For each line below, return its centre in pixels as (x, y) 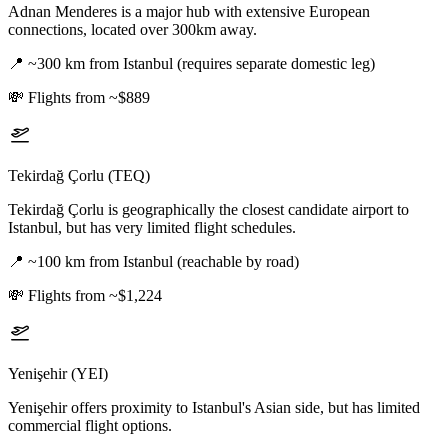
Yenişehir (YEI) (58, 374)
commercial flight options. (90, 426)
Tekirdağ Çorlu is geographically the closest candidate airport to (208, 210)
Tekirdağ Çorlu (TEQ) (79, 176)
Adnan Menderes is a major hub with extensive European (189, 12)
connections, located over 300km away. (132, 30)
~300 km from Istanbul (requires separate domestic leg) (201, 64)
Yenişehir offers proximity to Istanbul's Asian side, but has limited (214, 408)
